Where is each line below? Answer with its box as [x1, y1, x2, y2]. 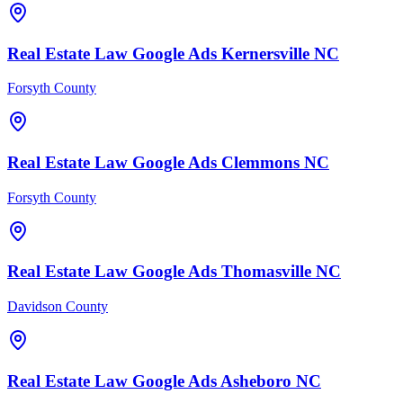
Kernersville [221, 43, 309, 63]
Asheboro [220, 371, 291, 390]
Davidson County [7, 299, 108, 315]
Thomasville [221, 262, 311, 282]
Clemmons [221, 152, 300, 172]
